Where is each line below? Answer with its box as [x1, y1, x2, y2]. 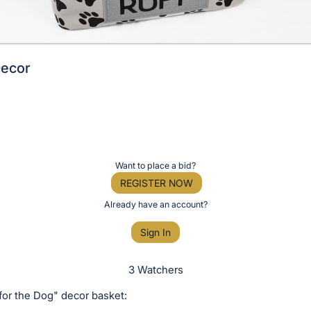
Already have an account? [103, 199, 208, 210]
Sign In [140, 226, 171, 239]
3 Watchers [128, 263, 183, 277]
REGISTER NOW [119, 176, 193, 189]
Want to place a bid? [115, 160, 196, 171]
